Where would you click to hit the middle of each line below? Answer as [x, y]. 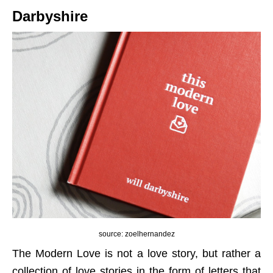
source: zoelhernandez [136, 234]
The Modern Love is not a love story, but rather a [136, 254]
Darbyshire [50, 16]
